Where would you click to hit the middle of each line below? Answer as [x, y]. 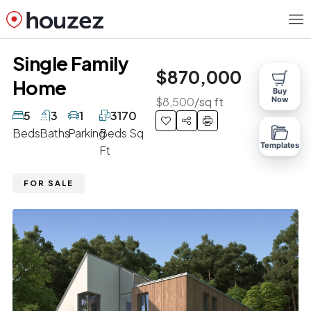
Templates [280, 145]
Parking [87, 133]
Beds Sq [122, 133]
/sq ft [209, 101]
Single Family [70, 63]
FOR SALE [48, 183]
